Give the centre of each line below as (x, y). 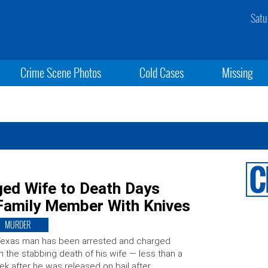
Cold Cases (161, 72)
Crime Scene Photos (60, 72)
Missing (238, 72)
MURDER (17, 225)
